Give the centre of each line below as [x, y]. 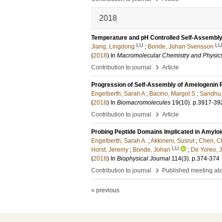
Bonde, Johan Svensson [181, 47]
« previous [105, 190]
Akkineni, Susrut [172, 141]
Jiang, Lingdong [113, 47]
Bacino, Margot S [172, 94]
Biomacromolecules [144, 103]
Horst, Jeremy [110, 150]
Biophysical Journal [143, 159]
